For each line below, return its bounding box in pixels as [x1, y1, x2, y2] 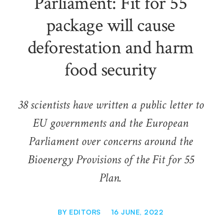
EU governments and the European [33, 115, 188, 132]
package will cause [46, 13, 175, 38]
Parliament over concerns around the [28, 133, 193, 150]
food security [65, 58, 156, 82]
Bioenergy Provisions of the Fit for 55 [27, 151, 194, 168]
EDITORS [67, 208, 101, 217]
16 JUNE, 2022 [110, 208, 164, 217]
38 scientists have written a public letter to [17, 97, 204, 113]
